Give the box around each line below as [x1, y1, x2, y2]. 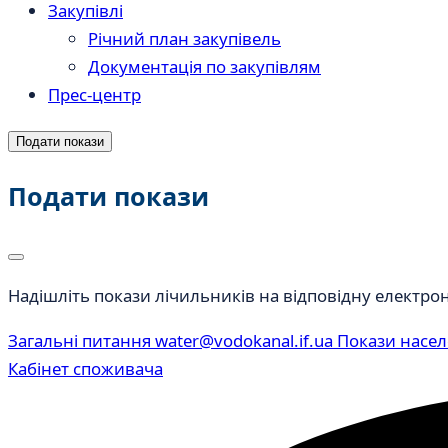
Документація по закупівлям [88, 54, 321, 78]
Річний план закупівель [88, 26, 281, 50]
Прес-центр [48, 82, 141, 106]
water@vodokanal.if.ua [155, 329, 333, 352]
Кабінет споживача [8, 357, 163, 380]
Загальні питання [8, 329, 151, 352]
